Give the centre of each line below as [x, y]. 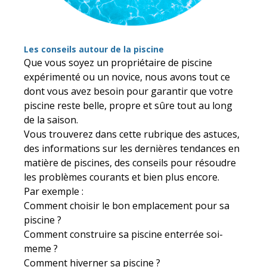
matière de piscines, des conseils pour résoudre [130, 162]
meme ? [41, 248]
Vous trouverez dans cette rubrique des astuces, [132, 134]
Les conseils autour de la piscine [94, 49]
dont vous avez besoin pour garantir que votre [128, 91]
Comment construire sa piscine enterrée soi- [123, 234]
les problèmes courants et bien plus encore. [122, 177]
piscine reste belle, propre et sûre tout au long [128, 105]
